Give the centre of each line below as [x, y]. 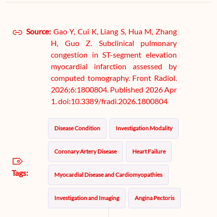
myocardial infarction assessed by [114, 66]
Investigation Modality [144, 128]
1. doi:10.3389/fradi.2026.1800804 [109, 101]
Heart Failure [149, 151]
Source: [37, 31]
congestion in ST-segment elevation [114, 54]
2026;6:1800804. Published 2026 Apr [114, 89]
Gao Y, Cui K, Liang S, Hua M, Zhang [115, 31]
